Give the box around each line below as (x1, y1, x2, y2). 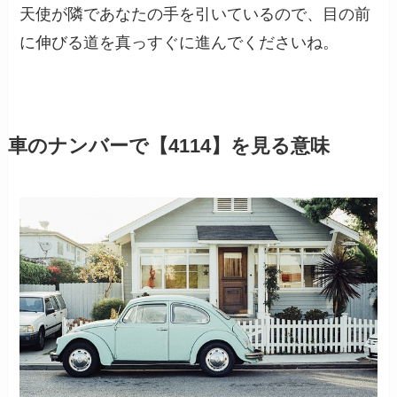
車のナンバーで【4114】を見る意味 (7, 136, 330, 157)
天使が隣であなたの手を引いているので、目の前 (19, 4, 371, 23)
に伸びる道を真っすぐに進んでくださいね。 (19, 33, 339, 51)
